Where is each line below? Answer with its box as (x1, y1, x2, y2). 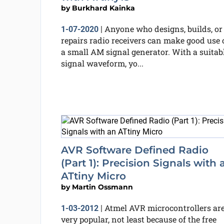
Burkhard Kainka (71, 3, 135, 12)
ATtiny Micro (60, 170, 126, 182)
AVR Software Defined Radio (60, 144, 208, 156)
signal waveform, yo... (60, 57, 143, 68)
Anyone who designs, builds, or (104, 23, 222, 34)
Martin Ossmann (71, 182, 133, 191)
